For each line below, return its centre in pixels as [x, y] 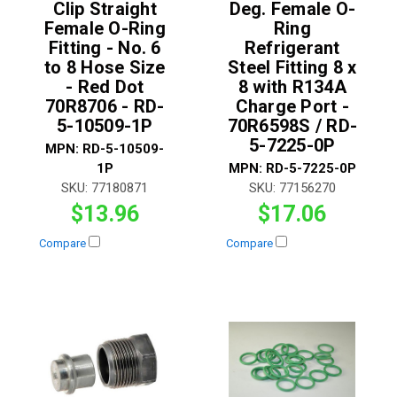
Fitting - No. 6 [105, 48]
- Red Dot [105, 87]
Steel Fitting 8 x [292, 68]
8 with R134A [292, 87]
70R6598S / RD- [292, 126]
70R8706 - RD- [105, 107]
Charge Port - [292, 107]
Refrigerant [292, 48]
